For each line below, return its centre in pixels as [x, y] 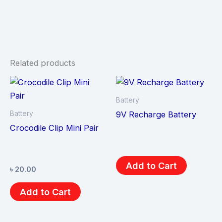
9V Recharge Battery [156, 114]
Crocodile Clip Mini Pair [54, 128]
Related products [43, 63]
